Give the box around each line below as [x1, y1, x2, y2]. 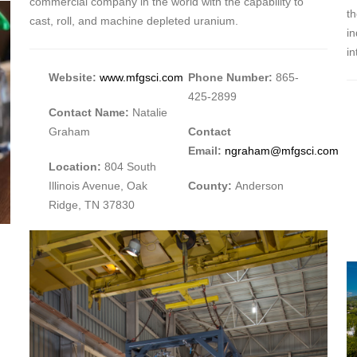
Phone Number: [187, 71, 276, 84]
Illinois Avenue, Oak [48, 179, 147, 193]
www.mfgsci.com [99, 71, 183, 84]
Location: [48, 160, 101, 174]
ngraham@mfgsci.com [224, 144, 339, 158]
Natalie [131, 106, 167, 120]
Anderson [231, 179, 284, 193]
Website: [48, 71, 100, 84]
